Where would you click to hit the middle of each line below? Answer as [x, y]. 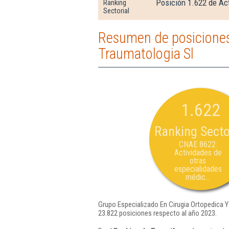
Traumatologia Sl [146, 54]
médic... [198, 177]
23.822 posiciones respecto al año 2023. [157, 213]
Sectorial [116, 11]
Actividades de [198, 153]
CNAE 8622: [198, 144]
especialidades [198, 169]
